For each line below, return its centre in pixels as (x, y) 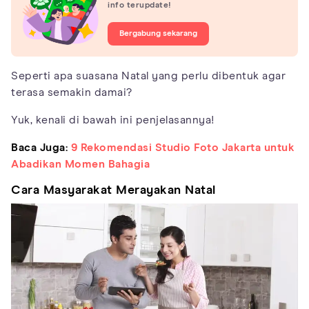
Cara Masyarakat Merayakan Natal (113, 191)
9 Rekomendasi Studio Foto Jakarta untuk (182, 148)
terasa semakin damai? (72, 93)
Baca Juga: (39, 148)
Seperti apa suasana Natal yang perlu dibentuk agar (148, 76)
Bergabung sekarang (158, 33)
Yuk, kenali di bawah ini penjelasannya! (113, 120)
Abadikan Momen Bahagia (80, 165)
